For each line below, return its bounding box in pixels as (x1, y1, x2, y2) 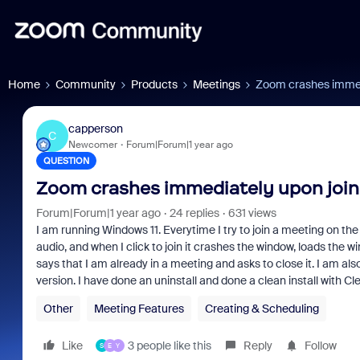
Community (55, 77, 116, 92)
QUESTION (43, 155, 89, 166)
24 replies (169, 206, 219, 220)
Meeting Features (93, 301, 184, 316)
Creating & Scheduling (204, 301, 319, 316)
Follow (304, 338, 337, 353)
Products (131, 77, 178, 92)
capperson (67, 121, 123, 136)
